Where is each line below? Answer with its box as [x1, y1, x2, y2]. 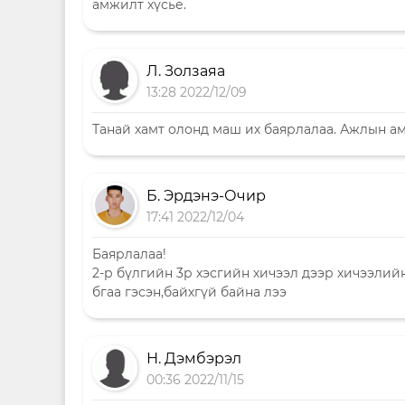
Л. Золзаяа [146, 62, 225, 80]
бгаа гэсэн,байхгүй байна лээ [92, 284, 287, 300]
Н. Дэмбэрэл [146, 350, 241, 367]
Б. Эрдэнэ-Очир [146, 187, 266, 204]
